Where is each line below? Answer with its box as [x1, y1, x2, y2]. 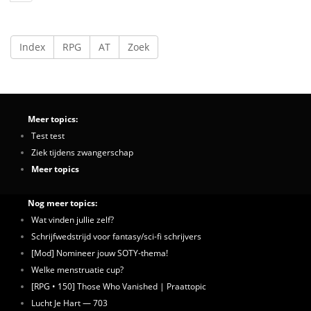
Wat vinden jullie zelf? [31, 214, 114, 225]
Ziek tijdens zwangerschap [31, 146, 133, 158]
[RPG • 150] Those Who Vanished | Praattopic [31, 280, 206, 292]
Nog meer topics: [28, 197, 97, 208]
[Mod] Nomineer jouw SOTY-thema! [31, 247, 168, 258]
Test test [31, 130, 65, 141]
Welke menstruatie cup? [31, 264, 124, 275]
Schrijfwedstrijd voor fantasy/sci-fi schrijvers [31, 230, 201, 242]
